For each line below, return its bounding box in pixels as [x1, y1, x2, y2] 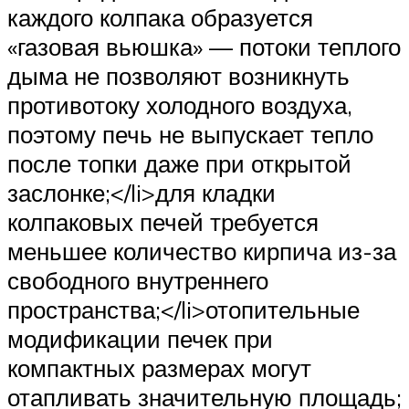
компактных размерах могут [7, 353, 311, 383]
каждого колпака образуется [7, 3, 313, 33]
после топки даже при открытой [7, 149, 351, 179]
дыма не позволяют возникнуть [7, 61, 350, 91]
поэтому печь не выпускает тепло [7, 120, 373, 150]
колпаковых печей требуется [7, 207, 319, 237]
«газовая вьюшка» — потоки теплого [7, 32, 401, 62]
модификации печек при [7, 324, 273, 354]
